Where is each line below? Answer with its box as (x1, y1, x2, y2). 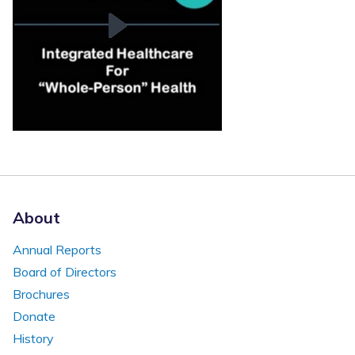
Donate (13, 307, 55, 324)
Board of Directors (13, 263, 116, 280)
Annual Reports (13, 241, 101, 258)
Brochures (13, 285, 70, 302)
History (13, 330, 54, 346)
